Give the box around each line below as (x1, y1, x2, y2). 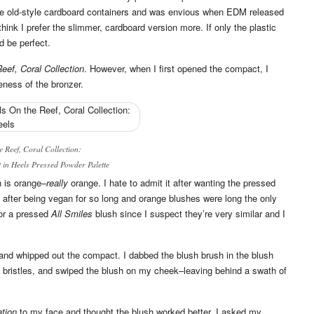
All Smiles (51, 206, 93, 220)
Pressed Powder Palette (29, 158, 109, 170)
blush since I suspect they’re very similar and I (93, 206, 285, 220)
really (46, 175, 68, 189)
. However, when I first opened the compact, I (84, 61, 268, 75)
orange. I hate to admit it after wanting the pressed (68, 175, 275, 189)
